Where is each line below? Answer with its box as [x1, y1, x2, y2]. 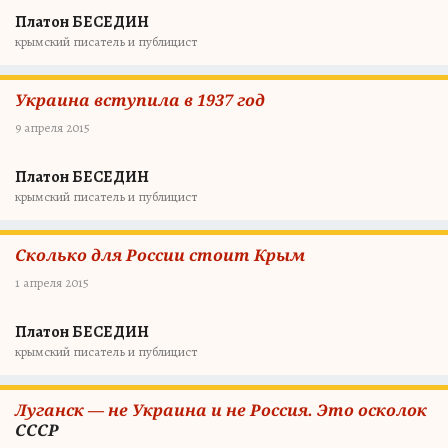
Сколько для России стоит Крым [15, 244, 305, 266]
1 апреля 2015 [15, 274, 89, 291]
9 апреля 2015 [15, 119, 90, 136]
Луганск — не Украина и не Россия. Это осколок [15, 399, 427, 421]
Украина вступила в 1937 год [15, 89, 265, 111]
